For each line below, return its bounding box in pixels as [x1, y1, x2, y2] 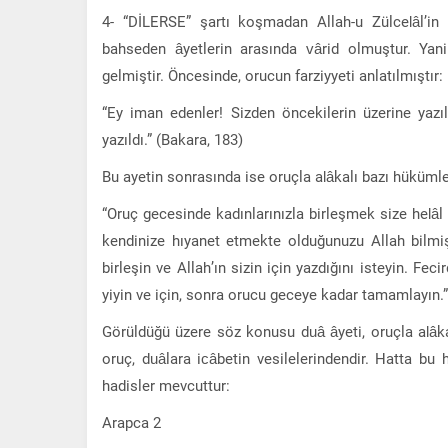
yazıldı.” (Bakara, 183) [102, 128, 243, 149]
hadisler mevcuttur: [102, 374, 230, 395]
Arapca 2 [102, 411, 161, 432]
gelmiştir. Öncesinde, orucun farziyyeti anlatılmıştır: [102, 64, 443, 85]
